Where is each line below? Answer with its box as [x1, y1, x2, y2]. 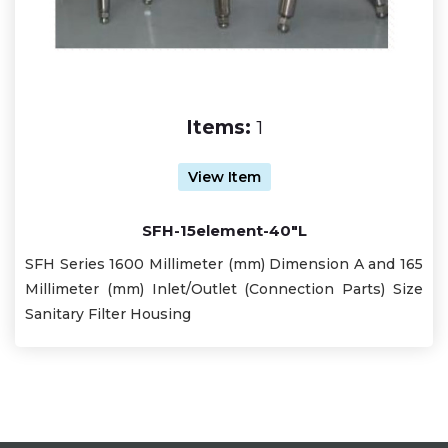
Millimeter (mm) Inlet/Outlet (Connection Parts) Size [25, 280, 423, 299]
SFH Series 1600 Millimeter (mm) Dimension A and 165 [25, 255, 423, 274]
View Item [187, 168, 261, 187]
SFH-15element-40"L [141, 221, 307, 241]
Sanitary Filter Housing [25, 305, 191, 324]
